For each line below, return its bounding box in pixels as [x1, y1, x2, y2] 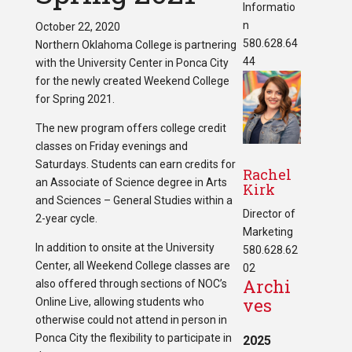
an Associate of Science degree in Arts [35, 176, 227, 189]
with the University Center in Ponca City [35, 57, 229, 70]
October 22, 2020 [35, 20, 120, 34]
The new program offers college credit [35, 122, 226, 135]
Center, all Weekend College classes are [35, 259, 230, 273]
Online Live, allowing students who [35, 295, 204, 309]
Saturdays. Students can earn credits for [35, 158, 236, 171]
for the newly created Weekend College [35, 75, 229, 88]
